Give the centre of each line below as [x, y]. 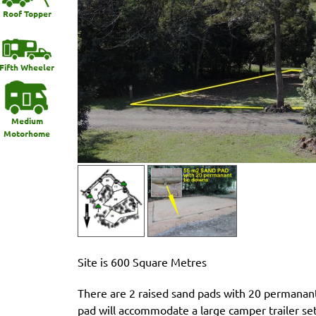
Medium [27, 121]
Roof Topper [27, 13]
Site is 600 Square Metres [142, 262]
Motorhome [27, 134]
